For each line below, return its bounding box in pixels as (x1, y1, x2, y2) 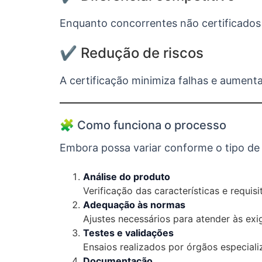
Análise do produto (83, 171, 170, 182)
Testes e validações (83, 227, 174, 239)
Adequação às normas (83, 199, 185, 211)
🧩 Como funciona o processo (60, 118, 226, 132)
